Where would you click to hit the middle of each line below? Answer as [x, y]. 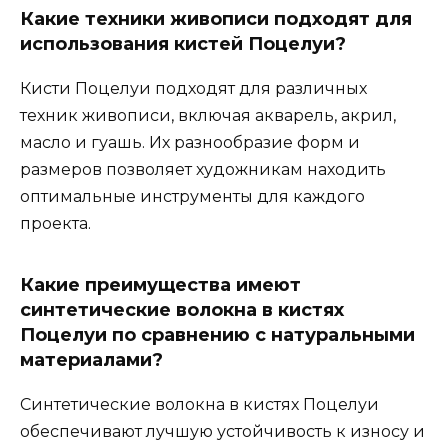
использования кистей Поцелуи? [183, 44]
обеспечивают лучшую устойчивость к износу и [222, 432]
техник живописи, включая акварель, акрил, [208, 116]
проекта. [55, 224]
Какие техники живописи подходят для [216, 19]
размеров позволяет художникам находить [203, 170]
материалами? [91, 360]
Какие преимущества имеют [160, 285]
